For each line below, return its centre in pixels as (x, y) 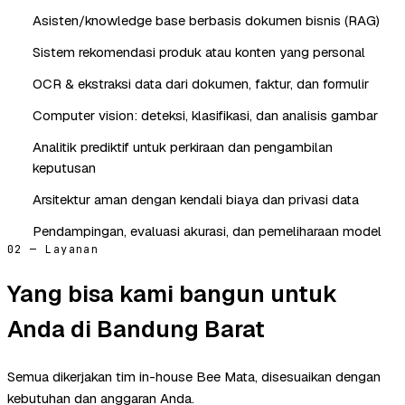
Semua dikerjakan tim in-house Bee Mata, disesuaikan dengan (194, 376)
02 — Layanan (53, 249)
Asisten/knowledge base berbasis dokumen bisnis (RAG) (206, 20)
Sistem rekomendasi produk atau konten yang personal (199, 52)
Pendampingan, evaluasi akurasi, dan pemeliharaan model (207, 231)
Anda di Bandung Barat (136, 329)
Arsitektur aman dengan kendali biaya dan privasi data (196, 199)
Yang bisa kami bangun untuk (172, 293)
